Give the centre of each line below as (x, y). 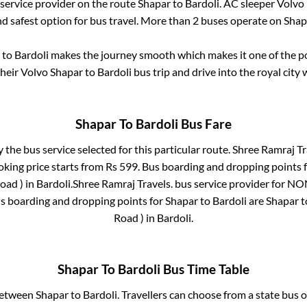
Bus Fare (205, 124)
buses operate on (241, 21)
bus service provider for (230, 183)
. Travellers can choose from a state (199, 295)
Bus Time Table (205, 270)
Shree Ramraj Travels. (122, 183)
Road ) (129, 217)
